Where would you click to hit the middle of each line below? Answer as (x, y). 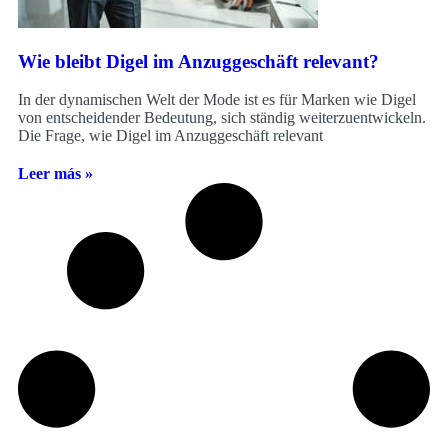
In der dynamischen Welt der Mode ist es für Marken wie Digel (217, 100)
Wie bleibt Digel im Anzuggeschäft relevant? (198, 61)
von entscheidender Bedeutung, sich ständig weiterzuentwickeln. (222, 118)
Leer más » (55, 174)
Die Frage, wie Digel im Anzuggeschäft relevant (170, 136)
